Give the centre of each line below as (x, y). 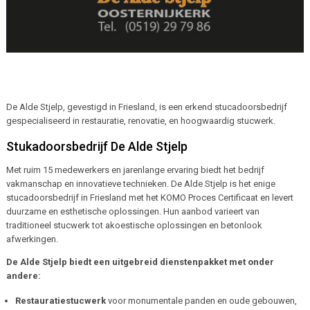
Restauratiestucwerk (60, 300)
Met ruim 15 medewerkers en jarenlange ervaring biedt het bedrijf (135, 170)
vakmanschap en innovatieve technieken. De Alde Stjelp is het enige (140, 183)
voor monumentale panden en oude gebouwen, (201, 300)
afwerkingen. (32, 239)
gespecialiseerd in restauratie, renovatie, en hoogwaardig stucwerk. (140, 120)
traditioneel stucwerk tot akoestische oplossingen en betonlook (134, 225)
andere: (23, 275)
